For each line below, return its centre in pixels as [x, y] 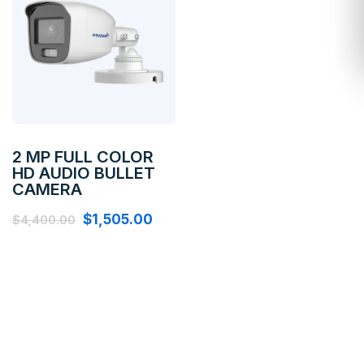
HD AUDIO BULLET [84, 173]
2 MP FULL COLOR [83, 156]
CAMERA [47, 189]
